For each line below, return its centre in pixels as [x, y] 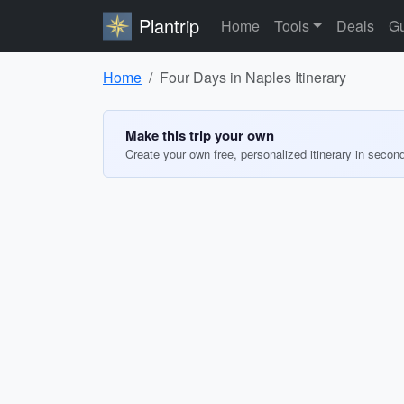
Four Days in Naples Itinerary [253, 77]
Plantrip [169, 26]
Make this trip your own [200, 135]
